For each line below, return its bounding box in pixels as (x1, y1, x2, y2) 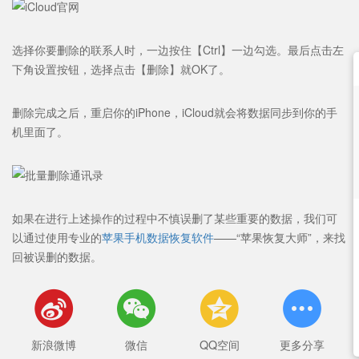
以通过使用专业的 (12, 228, 102, 245)
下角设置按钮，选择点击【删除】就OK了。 (12, 60, 230, 77)
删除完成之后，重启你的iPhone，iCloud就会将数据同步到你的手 (12, 103, 337, 120)
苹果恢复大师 (240, 228, 308, 245)
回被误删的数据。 (12, 248, 102, 264)
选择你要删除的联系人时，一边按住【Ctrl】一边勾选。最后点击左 (12, 41, 344, 58)
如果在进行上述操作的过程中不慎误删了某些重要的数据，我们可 (12, 209, 337, 226)
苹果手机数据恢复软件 (102, 228, 214, 245)
